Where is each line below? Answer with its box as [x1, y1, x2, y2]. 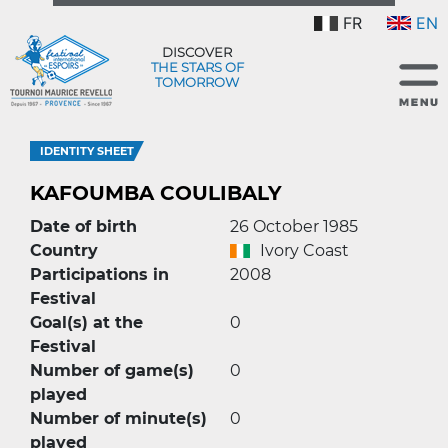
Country [30, 241, 98, 260]
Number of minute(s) [30, 409, 207, 428]
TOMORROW [155, 73, 239, 90]
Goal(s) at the [30, 313, 143, 332]
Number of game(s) [30, 361, 194, 380]
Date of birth [30, 217, 137, 236]
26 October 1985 [230, 217, 358, 236]
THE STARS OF [150, 58, 244, 75]
